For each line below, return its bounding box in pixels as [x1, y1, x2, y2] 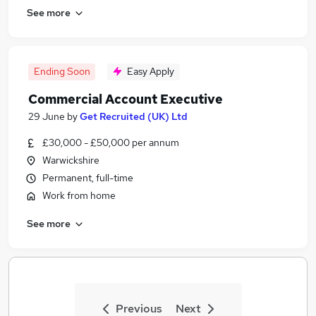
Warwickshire [42, 154, 99, 166]
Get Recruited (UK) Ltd [80, 110, 188, 123]
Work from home [42, 189, 116, 202]
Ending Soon [33, 65, 90, 78]
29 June [28, 110, 65, 123]
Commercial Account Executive [28, 91, 223, 107]
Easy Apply [127, 65, 174, 78]
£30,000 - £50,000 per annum [42, 136, 179, 149]
